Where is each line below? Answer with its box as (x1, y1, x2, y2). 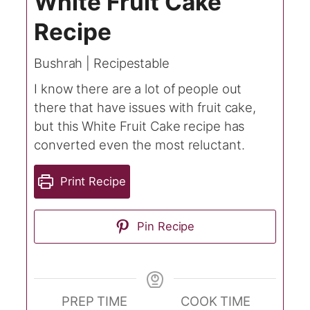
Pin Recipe (134, 219, 195, 234)
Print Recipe (56, 174, 126, 189)
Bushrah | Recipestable (34, 55, 170, 71)
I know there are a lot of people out (34, 81, 242, 97)
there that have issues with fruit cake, (34, 100, 257, 116)
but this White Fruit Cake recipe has (34, 118, 245, 134)
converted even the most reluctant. (34, 137, 245, 153)
